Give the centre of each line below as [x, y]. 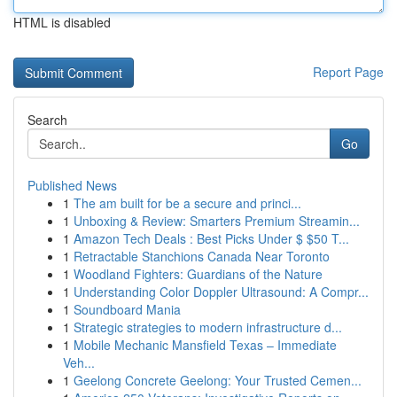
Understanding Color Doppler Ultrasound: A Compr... [221, 292]
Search [47, 120]
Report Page [348, 72]
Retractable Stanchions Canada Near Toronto [202, 256]
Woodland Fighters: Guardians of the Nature [198, 274]
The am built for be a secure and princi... [187, 203]
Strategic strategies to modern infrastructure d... [208, 327]
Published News [72, 185]
